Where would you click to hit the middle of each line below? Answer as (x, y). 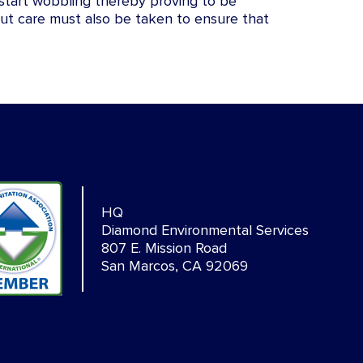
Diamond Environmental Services (205, 230)
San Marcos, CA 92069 (174, 265)
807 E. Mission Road (164, 248)
